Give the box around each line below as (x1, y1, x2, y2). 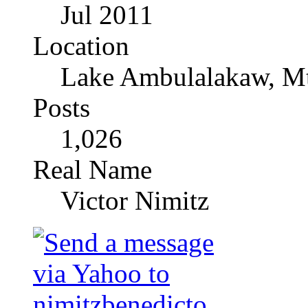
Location (33, 31, 129, 61)
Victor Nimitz (60, 186, 209, 216)
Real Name (33, 155, 152, 185)
